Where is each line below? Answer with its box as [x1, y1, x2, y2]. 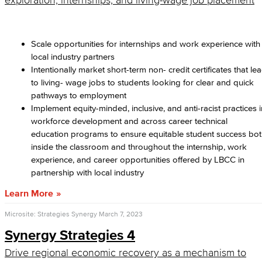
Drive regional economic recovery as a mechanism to [5, 247, 246, 258]
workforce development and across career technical [31, 116, 227, 126]
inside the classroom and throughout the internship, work [31, 142, 247, 151]
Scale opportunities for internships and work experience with [31, 39, 260, 49]
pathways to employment [31, 90, 126, 100]
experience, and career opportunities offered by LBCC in [31, 154, 244, 164]
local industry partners [31, 51, 115, 61]
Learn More [5, 188, 53, 198]
